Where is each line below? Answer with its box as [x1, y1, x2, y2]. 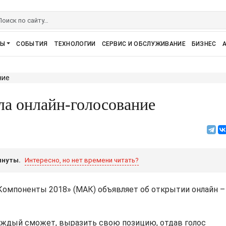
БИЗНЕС [191, 40, 216, 47]
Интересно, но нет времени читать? [25, 156, 139, 164]
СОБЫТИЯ [16, 40, 48, 47]
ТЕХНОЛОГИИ [53, 40, 96, 47]
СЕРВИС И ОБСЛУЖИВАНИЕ [101, 40, 186, 47]
